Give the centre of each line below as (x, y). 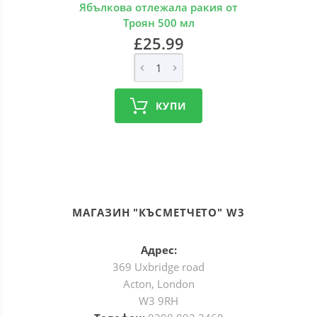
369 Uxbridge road (158, 267)
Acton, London (158, 284)
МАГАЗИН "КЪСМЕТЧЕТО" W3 (158, 212)
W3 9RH (158, 301)
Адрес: (158, 250)
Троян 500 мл (158, 23)
